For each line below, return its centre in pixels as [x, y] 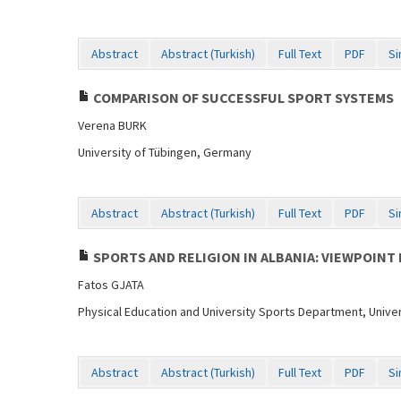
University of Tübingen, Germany [165, 152]
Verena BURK [112, 125]
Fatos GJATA [111, 285]
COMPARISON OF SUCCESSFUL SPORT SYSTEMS [242, 98]
